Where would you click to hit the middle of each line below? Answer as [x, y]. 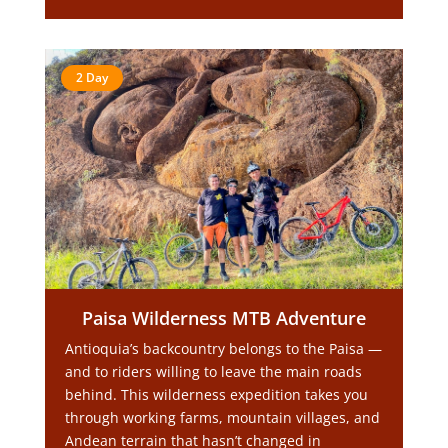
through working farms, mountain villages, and [222, 417]
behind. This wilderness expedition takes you [216, 394]
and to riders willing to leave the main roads [213, 371]
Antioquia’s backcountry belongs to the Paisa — [223, 348]
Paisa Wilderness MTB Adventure [223, 318]
